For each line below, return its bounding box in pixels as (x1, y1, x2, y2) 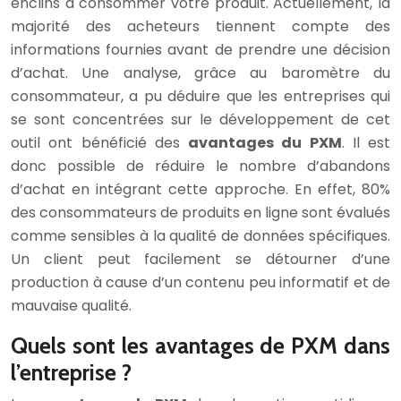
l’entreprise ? (11, 359, 132, 387)
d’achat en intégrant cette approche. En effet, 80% (11, 179, 390, 200)
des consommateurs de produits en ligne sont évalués (11, 202, 390, 224)
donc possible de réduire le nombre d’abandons (11, 156, 390, 177)
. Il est (341, 132, 390, 154)
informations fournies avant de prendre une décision (11, 39, 390, 61)
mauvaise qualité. (11, 295, 132, 317)
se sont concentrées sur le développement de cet (11, 109, 390, 131)
